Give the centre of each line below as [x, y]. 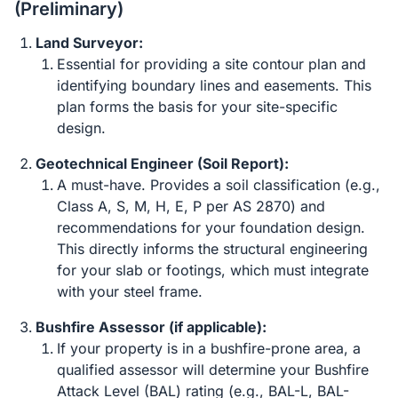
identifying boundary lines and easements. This [214, 85]
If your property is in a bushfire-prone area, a [209, 348]
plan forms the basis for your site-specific [197, 107]
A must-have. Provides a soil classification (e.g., [219, 185]
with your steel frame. [130, 291]
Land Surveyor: [89, 43]
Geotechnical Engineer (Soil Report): [162, 163]
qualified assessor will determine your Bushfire [213, 370]
